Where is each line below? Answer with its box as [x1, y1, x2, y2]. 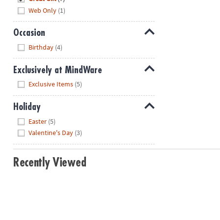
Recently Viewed [13, 156, 86, 168]
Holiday [13, 102, 41, 112]
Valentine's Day [28, 128, 74, 137]
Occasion [13, 28, 45, 38]
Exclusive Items [28, 80, 74, 89]
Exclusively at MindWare [13, 65, 102, 75]
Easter [28, 116, 47, 126]
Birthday [28, 43, 54, 52]
